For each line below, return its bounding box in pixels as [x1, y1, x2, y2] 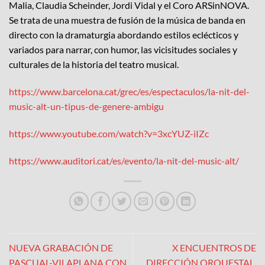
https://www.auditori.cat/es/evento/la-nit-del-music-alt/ [9, 154, 239, 166]
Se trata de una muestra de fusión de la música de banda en [9, 14, 245, 26]
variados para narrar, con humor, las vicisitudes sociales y [9, 44, 237, 56]
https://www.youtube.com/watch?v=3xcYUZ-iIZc [9, 127, 209, 139]
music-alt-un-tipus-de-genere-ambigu [9, 101, 164, 112]
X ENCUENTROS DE [172, 241, 256, 253]
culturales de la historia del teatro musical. [9, 59, 179, 70]
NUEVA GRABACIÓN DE [9, 241, 113, 253]
